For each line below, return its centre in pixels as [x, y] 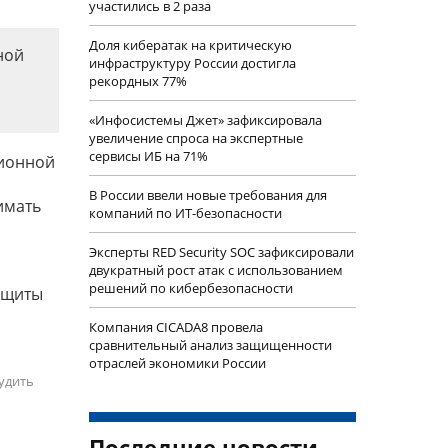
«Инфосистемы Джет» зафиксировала [205, 120]
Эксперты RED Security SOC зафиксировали [221, 252]
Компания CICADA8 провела [175, 327]
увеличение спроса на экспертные [195, 138]
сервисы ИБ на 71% [148, 156]
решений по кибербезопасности [190, 288]
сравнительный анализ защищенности [210, 345]
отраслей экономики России [177, 363]
